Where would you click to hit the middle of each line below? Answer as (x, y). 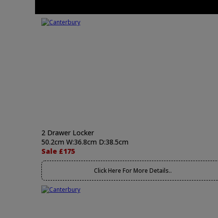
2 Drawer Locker (68, 133)
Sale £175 (58, 151)
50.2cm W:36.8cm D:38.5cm (85, 142)
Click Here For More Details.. (133, 171)
